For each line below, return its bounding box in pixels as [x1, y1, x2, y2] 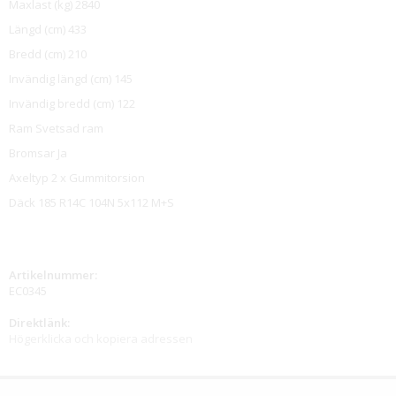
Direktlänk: [9, 315, 70, 331]
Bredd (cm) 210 [9, 46, 87, 63]
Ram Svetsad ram [9, 120, 103, 137]
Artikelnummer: [9, 267, 97, 284]
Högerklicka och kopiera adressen [9, 331, 193, 347]
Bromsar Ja [9, 145, 67, 162]
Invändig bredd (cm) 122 [9, 95, 135, 112]
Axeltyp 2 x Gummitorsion [9, 170, 145, 187]
